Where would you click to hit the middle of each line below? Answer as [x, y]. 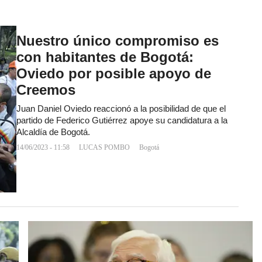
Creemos [46, 89]
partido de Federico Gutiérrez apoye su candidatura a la [122, 120]
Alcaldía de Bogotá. [53, 132]
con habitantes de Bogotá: [105, 57]
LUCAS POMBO [104, 147]
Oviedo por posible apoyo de [114, 73]
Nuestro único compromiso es [118, 40]
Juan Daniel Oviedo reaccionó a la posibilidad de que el [121, 108]
